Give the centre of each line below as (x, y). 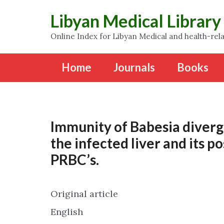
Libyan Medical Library (136, 21)
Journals (134, 67)
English (67, 211)
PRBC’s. (75, 159)
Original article (84, 194)
